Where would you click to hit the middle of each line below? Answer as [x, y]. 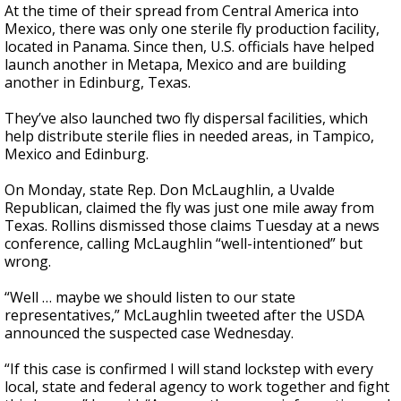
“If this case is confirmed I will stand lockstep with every [189, 369]
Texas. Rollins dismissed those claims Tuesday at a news [192, 226]
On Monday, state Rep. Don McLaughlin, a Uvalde [170, 190]
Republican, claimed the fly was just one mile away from [189, 208]
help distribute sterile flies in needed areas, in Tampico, [189, 136]
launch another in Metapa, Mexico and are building [175, 64]
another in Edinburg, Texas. [98, 82]
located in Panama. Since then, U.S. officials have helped [189, 47]
